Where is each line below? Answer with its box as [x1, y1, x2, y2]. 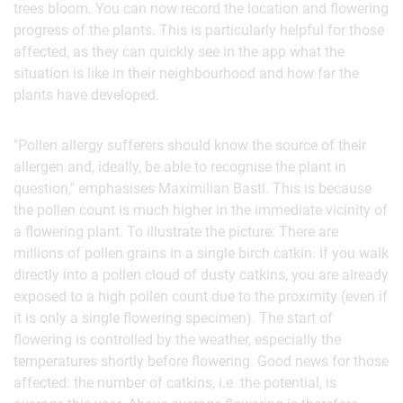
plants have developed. [13, 86, 159, 103]
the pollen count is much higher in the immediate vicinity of [13, 201, 388, 219]
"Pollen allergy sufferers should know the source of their [13, 137, 366, 154]
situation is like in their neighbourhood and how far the [13, 65, 359, 82]
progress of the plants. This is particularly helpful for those [13, 22, 384, 39]
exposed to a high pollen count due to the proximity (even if [13, 288, 388, 305]
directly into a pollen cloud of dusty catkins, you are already [13, 266, 389, 283]
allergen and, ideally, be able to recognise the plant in [13, 158, 346, 175]
